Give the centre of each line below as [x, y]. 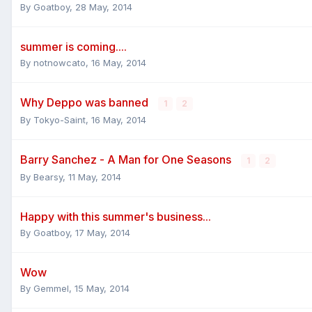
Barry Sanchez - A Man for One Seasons [127, 159]
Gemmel [51, 288]
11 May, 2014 [95, 177]
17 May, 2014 [103, 232]
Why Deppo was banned [86, 102]
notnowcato [60, 62]
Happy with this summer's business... [116, 216]
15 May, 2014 [102, 288]
